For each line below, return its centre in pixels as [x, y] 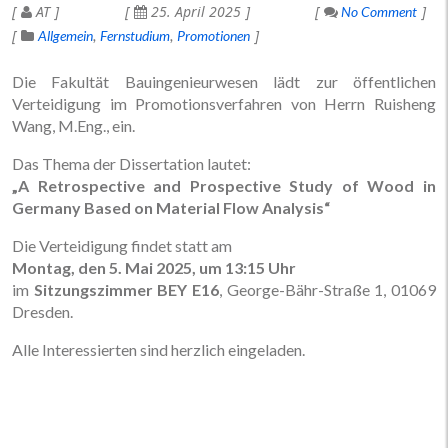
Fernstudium [135, 35]
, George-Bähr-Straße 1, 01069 [328, 289]
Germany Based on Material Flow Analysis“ [171, 207]
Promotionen [213, 35]
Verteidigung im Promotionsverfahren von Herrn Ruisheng [224, 103]
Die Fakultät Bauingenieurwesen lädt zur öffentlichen [224, 81]
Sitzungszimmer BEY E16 [126, 289]
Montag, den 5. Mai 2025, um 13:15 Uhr [154, 267]
